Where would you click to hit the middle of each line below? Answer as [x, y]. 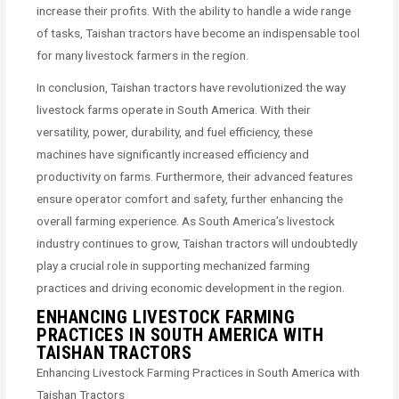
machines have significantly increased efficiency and [173, 154]
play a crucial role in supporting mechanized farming [174, 265]
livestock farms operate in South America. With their [174, 109]
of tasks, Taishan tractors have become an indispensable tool [199, 33]
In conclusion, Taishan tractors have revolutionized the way [191, 87]
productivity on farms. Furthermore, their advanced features [195, 176]
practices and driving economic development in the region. [191, 287]
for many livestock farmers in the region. [143, 55]
